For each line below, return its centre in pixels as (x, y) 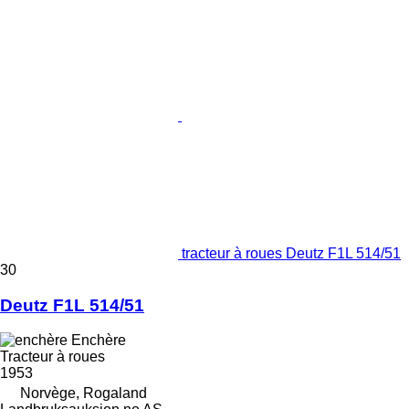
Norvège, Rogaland (84, 393)
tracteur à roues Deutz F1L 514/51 (291, 253)
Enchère (99, 341)
